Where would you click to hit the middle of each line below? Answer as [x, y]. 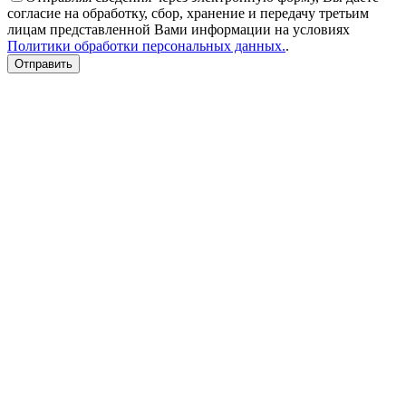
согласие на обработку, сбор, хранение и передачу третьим [188, 14]
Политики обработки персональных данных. [146, 46]
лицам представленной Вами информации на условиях [179, 30]
